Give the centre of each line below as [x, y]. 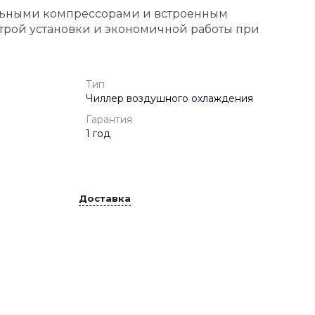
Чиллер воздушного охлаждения [169, 98]
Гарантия [109, 120]
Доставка [105, 198]
